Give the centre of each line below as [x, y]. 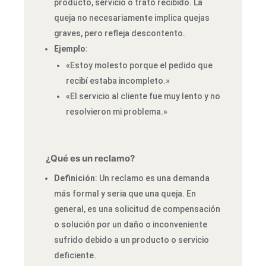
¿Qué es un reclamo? [90, 158]
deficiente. [75, 255]
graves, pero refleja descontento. [119, 33]
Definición [74, 178]
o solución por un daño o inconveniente [130, 224]
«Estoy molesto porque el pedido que [139, 65]
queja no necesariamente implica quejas [132, 18]
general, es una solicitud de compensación [137, 209]
